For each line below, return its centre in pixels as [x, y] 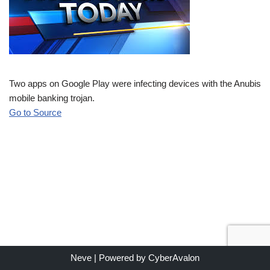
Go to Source [35, 112]
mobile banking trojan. [52, 98]
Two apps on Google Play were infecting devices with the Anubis [135, 83]
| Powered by [120, 258]
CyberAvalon [174, 258]
